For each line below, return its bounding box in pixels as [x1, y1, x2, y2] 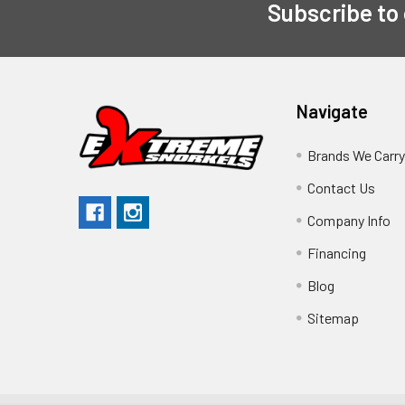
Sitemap [307, 308, 360, 326]
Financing [307, 243, 367, 261]
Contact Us [307, 178, 376, 196]
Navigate [297, 99, 369, 122]
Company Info [307, 211, 391, 229]
